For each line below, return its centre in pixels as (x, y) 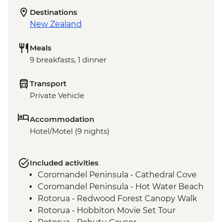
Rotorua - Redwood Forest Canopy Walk (117, 199)
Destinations (54, 12)
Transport (48, 84)
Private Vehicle (57, 96)
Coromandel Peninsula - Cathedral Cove (117, 175)
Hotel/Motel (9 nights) (70, 131)
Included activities (64, 163)
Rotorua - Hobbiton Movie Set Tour (107, 211)
